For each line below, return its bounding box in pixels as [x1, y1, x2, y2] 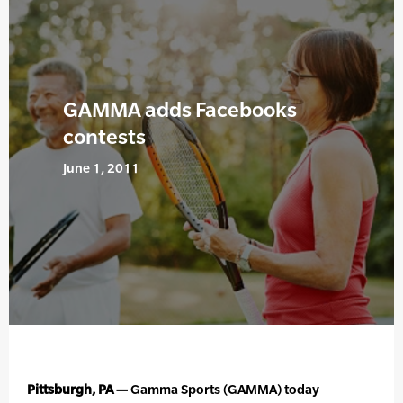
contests [63, 124, 146, 149]
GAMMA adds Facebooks [63, 97, 297, 122]
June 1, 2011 [63, 160, 139, 176]
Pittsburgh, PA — [27, 381, 128, 398]
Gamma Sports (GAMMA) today [128, 381, 319, 398]
